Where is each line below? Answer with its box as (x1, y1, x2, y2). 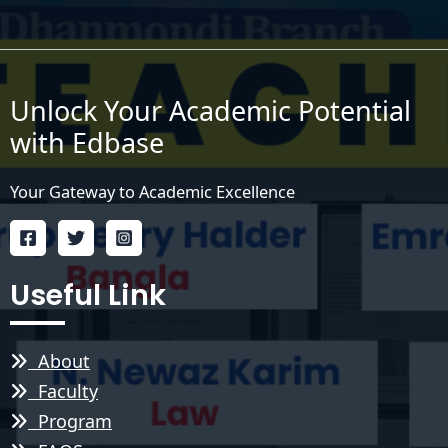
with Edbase (10, 124, 164, 162)
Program (28, 408, 112, 433)
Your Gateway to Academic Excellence (10, 179, 295, 203)
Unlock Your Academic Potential (10, 92, 411, 130)
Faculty (28, 378, 98, 403)
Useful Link (10, 275, 166, 316)
